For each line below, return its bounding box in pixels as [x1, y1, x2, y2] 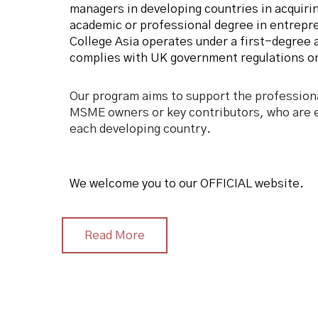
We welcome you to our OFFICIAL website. [70, 177, 304, 190]
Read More [84, 229, 145, 242]
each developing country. [70, 123, 211, 136]
